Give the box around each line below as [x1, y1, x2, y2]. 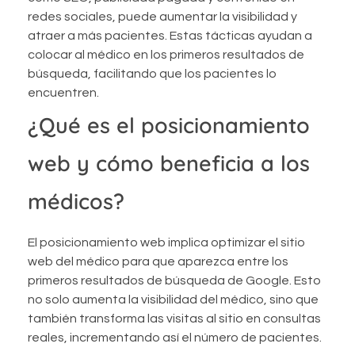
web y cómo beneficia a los [28, 149, 310, 177]
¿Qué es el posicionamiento [28, 111, 310, 139]
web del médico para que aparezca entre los [28, 255, 288, 269]
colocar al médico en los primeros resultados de [28, 48, 304, 61]
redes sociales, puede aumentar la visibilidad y [28, 10, 297, 23]
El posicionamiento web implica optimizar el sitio [28, 236, 305, 250]
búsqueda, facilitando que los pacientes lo [28, 67, 277, 80]
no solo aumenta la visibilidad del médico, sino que [28, 293, 319, 307]
